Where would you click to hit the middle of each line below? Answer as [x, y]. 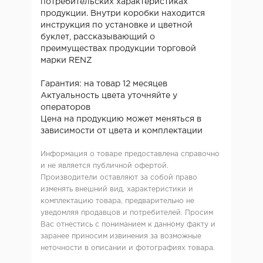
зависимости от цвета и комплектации [122, 131]
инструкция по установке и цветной [117, 25]
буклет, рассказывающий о [98, 37]
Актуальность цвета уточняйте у [109, 95]
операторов [65, 107]
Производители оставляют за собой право [119, 177]
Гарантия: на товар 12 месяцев [104, 84]
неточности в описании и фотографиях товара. [128, 248]
